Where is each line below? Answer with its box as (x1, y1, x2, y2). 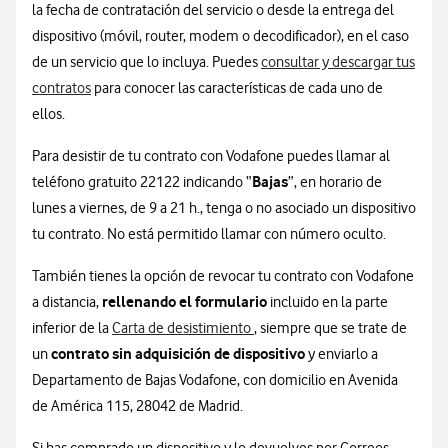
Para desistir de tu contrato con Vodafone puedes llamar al (32, 147, 390, 165)
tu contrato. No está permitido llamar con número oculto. (32, 225, 386, 243)
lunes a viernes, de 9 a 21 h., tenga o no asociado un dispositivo (32, 199, 416, 217)
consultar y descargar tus (261, 53, 415, 71)
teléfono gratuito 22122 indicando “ (32, 173, 252, 191)
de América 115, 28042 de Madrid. (32, 397, 243, 415)
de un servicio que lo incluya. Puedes (32, 53, 261, 71)
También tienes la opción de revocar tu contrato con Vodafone (32, 267, 414, 285)
